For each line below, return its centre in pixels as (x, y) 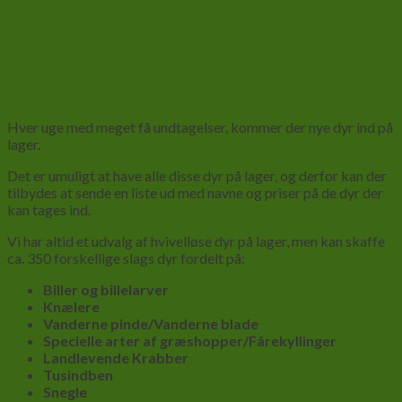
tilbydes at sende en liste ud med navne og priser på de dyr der (195, 192)
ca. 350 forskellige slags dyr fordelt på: (126, 258)
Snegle (65, 391)
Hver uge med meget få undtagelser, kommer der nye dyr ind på (200, 127)
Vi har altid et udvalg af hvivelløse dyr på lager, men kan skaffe (196, 240)
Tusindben (78, 374)
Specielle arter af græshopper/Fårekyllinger (190, 340)
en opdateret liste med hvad (185, 47)
